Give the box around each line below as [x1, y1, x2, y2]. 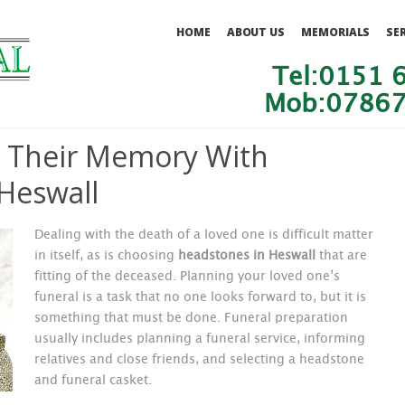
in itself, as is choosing [34, 250, 178, 262]
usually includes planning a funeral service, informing [34, 333, 365, 345]
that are [316, 250, 367, 262]
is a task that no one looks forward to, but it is [79, 291, 366, 304]
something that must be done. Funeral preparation [34, 312, 348, 325]
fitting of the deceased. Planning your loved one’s [34, 270, 340, 283]
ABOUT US [226, 24, 286, 40]
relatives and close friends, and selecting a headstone [34, 353, 364, 366]
